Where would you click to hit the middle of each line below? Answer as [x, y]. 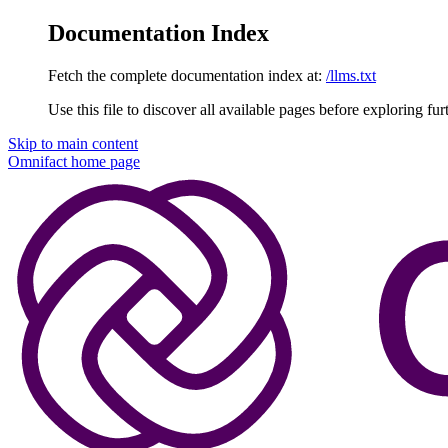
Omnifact [37, 161]
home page [103, 161]
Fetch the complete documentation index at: [185, 75]
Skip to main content [73, 143]
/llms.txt [351, 75]
